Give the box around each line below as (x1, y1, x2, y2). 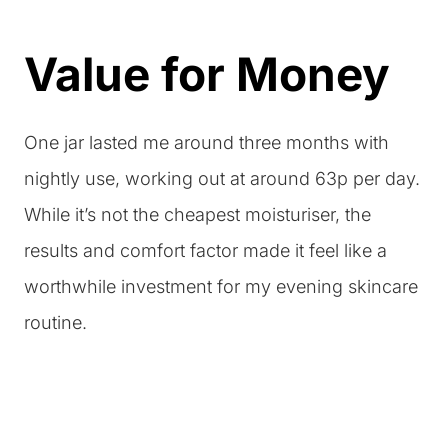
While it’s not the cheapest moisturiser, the (24, 204, 371, 225)
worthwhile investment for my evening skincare (24, 276, 418, 297)
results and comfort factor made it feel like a (24, 240, 387, 261)
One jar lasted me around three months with (24, 132, 389, 153)
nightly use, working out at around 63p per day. (24, 168, 420, 189)
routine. (24, 312, 87, 333)
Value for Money (24, 46, 390, 102)
